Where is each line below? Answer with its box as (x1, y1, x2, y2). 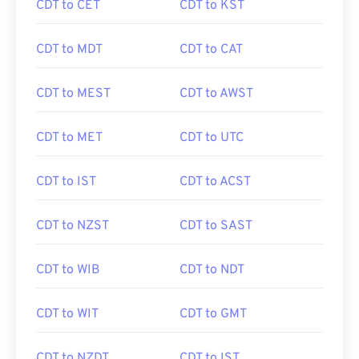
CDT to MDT (36, 42, 103, 58)
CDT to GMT (179, 306, 247, 322)
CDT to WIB (36, 262, 100, 278)
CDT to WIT (36, 306, 99, 322)
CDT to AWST (179, 86, 253, 102)
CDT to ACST (179, 174, 251, 190)
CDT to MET (36, 130, 103, 146)
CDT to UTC (179, 130, 244, 146)
